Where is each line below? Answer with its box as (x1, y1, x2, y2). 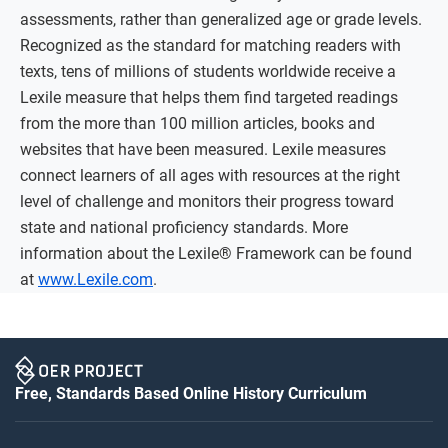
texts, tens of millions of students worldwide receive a (20, 61, 396, 81)
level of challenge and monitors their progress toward (20, 191, 394, 211)
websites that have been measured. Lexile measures (20, 139, 386, 159)
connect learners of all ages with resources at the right (20, 165, 400, 185)
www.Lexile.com (38, 269, 153, 289)
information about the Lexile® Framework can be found (20, 243, 412, 263)
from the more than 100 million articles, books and (20, 113, 375, 133)
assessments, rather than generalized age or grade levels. (20, 9, 422, 29)
